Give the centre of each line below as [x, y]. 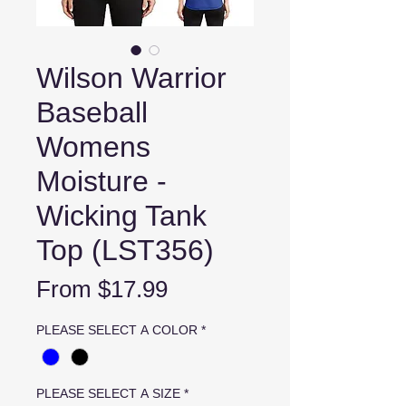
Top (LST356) [125, 250]
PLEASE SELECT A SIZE [108, 394]
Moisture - [101, 181]
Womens [93, 147]
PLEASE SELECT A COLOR [117, 330]
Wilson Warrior [131, 78]
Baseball [92, 112]
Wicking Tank [121, 216]
